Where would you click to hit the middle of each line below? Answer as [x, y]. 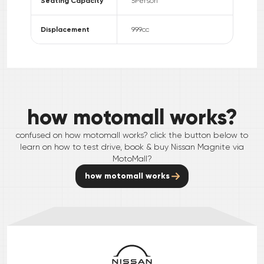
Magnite [214, 146]
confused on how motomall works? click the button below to [132, 135]
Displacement [65, 29]
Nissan [183, 146]
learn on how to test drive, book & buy [95, 146]
